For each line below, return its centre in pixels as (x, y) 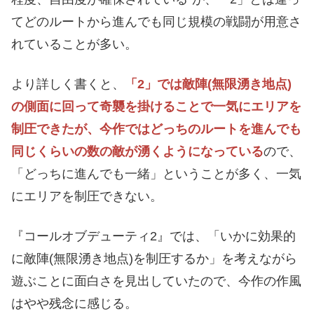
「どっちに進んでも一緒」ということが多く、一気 (156, 174)
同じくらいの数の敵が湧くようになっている (137, 152)
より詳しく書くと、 (68, 84)
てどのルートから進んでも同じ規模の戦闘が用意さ (156, 21)
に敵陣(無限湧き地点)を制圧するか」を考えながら (154, 259)
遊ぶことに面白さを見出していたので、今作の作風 (156, 281)
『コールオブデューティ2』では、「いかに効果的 (153, 237)
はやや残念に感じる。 (74, 304)
